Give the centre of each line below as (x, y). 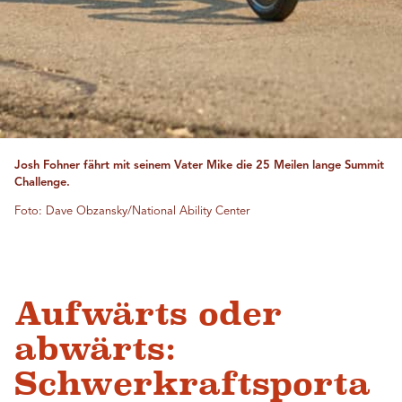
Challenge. (42, 183)
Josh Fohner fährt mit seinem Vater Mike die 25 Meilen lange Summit (199, 166)
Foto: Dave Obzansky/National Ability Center (132, 212)
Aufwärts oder (148, 314)
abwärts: (95, 349)
